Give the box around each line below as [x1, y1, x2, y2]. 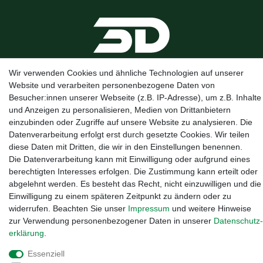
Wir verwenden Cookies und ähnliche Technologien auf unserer [9, 68, 244, 77]
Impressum [128, 204, 170, 213]
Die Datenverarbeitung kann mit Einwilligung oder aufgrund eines [9, 154, 250, 164]
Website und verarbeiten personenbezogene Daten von [9, 80, 215, 90]
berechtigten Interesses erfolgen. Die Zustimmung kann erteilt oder [9, 167, 258, 176]
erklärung [9, 228, 44, 238]
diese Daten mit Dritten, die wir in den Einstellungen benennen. [9, 142, 242, 151]
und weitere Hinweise [170, 204, 251, 213]
